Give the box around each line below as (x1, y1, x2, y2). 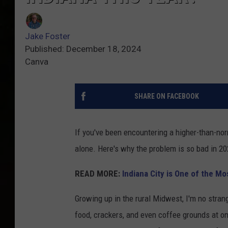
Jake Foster (25, 31, 70, 42)
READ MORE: (75, 168, 122, 179)
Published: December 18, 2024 (25, 44, 141, 54)
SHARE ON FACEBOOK (134, 92, 199, 101)
